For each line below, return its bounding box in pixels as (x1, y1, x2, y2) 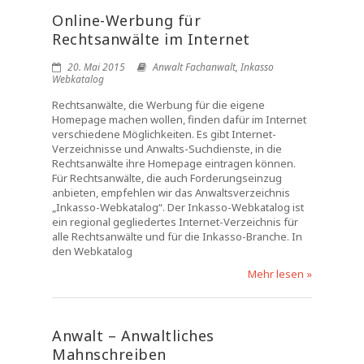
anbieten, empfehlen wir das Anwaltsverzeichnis (52, 185, 290, 200)
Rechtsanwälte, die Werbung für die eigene (52, 97, 265, 112)
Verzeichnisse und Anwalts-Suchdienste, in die (52, 141, 282, 156)
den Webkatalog (52, 244, 132, 258)
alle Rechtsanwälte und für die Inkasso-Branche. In (52, 229, 302, 244)
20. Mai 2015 (65, 60, 125, 74)
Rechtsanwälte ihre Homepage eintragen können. (52, 156, 296, 171)
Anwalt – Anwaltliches (52, 326, 214, 345)
